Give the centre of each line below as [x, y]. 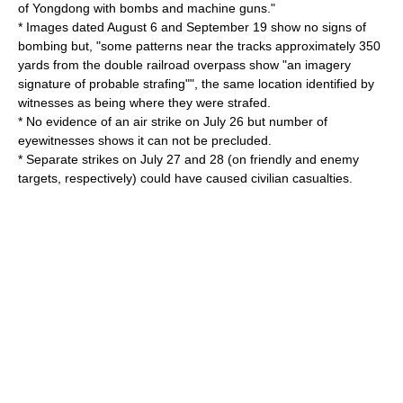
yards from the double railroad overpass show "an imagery [184, 65]
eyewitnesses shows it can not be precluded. [145, 140]
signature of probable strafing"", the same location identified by [196, 84]
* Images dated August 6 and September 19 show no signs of [192, 27]
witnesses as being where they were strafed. [144, 103]
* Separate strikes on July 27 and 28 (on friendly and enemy [188, 159]
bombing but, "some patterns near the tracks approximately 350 [199, 46]
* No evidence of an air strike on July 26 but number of [173, 121]
